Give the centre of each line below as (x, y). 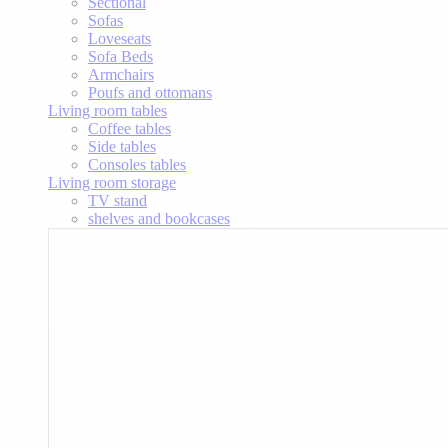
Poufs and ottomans (150, 92)
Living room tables (107, 110)
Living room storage (112, 182)
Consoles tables (137, 164)
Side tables (122, 146)
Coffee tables (129, 128)
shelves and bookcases (159, 218)
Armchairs (121, 74)
